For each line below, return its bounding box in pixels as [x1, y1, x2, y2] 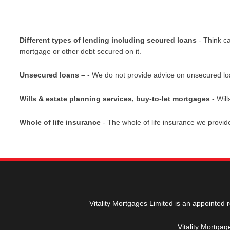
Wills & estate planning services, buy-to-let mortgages [20, 94, 210, 103]
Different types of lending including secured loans [20, 35, 197, 44]
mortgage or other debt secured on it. [20, 47, 142, 55]
